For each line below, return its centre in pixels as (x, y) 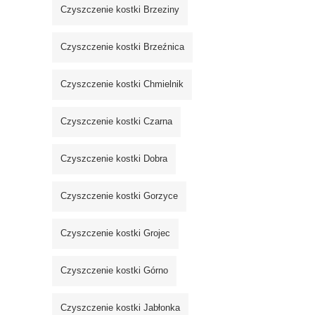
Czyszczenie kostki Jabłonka (120, 308)
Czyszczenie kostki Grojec (115, 233)
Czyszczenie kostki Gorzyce (119, 196)
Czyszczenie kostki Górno (114, 271)
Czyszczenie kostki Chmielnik (122, 84)
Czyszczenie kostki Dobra (114, 159)
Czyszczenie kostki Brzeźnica (122, 47)
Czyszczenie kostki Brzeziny (120, 10)
